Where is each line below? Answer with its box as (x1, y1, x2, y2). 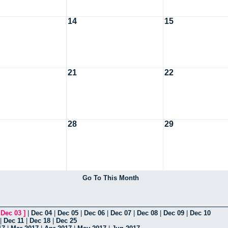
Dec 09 (163, 209, 184, 217)
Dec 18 (30, 216, 50, 224)
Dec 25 (56, 216, 77, 224)
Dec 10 (190, 209, 211, 217)
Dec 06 (84, 209, 105, 217)
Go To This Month (82, 174, 139, 182)
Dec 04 (31, 209, 52, 217)
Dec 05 (58, 209, 78, 217)
